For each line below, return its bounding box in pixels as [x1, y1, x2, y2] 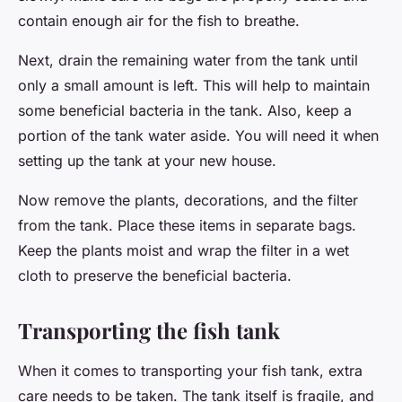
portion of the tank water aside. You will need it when [18, 126, 379, 144]
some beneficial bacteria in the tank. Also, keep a [18, 100, 352, 119]
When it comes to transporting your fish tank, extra [18, 361, 363, 380]
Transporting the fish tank [18, 315, 280, 345]
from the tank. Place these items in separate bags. [18, 215, 356, 234]
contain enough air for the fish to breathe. [18, 11, 300, 30]
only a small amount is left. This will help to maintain [18, 75, 370, 94]
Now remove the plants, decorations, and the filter [18, 190, 358, 209]
